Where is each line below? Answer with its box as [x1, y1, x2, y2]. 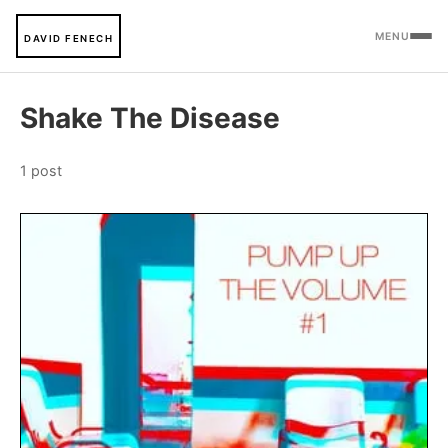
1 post [20, 162, 62, 179]
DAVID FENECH [24, 33, 113, 44]
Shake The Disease [20, 101, 280, 135]
